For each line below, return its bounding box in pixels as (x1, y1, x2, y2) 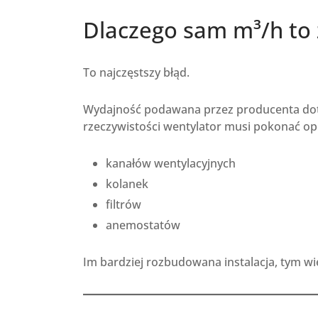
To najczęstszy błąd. (83, 64, 190, 80)
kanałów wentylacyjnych (105, 155, 236, 171)
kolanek (105, 175, 148, 192)
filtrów (105, 196, 141, 212)
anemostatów (105, 216, 180, 233)
